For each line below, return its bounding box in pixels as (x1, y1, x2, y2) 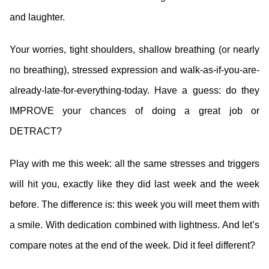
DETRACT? (9, 126, 62, 136)
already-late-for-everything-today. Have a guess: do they (9, 85, 260, 95)
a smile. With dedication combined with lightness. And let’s (9, 220, 260, 230)
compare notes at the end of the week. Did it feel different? (9, 240, 255, 250)
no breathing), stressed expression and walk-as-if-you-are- (9, 65, 260, 75)
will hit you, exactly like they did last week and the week (9, 179, 260, 189)
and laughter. (9, 12, 65, 22)
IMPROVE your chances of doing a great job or (9, 106, 260, 116)
